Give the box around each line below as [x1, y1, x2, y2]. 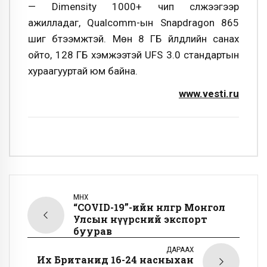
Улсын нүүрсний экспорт [73, 213, 207, 226]
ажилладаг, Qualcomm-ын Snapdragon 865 [28, 17, 239, 29]
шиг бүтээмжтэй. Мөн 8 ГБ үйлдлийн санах [28, 33, 239, 45]
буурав [73, 225, 112, 238]
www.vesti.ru [179, 87, 239, 100]
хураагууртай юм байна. [28, 65, 138, 77]
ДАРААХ [166, 245, 194, 254]
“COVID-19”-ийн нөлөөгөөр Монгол [73, 201, 225, 214]
